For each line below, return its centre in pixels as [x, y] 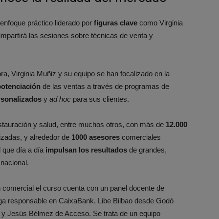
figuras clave [116, 22]
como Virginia [160, 22]
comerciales [140, 137]
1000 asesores [96, 137]
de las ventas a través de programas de [105, 86]
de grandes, [147, 150]
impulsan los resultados [86, 150]
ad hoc [60, 99]
